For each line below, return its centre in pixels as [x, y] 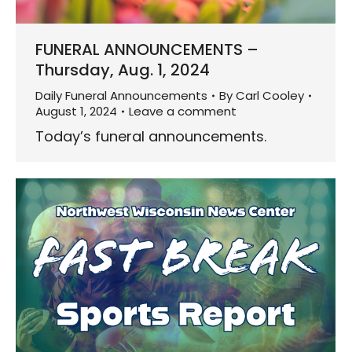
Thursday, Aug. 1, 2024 [123, 70]
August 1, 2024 [76, 112]
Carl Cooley [270, 96]
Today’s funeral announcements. [151, 137]
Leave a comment [183, 112]
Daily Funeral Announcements [121, 96]
